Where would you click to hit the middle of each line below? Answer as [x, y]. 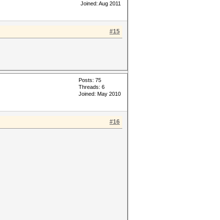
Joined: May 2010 [100, 94]
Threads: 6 [92, 87]
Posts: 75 [90, 80]
